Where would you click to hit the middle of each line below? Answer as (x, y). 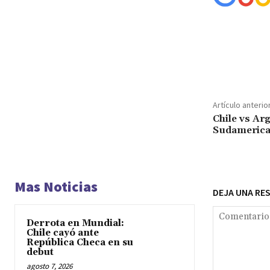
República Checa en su (80, 242)
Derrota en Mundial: (75, 223)
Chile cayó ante (63, 233)
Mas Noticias (56, 186)
